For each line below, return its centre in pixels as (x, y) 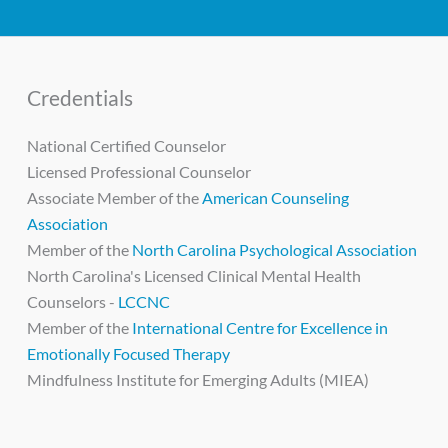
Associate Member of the (115, 198)
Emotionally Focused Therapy (129, 354)
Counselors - (73, 302)
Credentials (80, 98)
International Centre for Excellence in (260, 328)
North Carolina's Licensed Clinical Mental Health (194, 276)
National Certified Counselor (127, 146)
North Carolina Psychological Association (273, 250)
